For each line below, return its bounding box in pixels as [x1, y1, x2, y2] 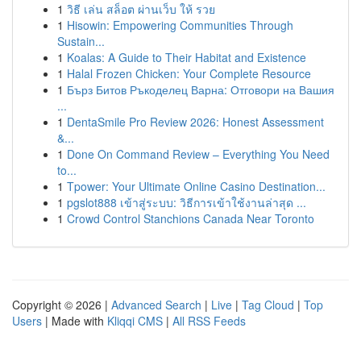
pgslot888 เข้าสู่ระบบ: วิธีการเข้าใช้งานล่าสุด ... [67, 194, 306, 210]
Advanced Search [111, 297, 201, 313]
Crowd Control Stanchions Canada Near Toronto [67, 210, 314, 226]
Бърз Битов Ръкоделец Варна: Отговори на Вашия [67, 81, 334, 98]
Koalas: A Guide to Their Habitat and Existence [67, 49, 306, 65]
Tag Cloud [242, 297, 294, 313]
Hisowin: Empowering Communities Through [67, 17, 293, 33]
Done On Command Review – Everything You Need [67, 146, 330, 162]
